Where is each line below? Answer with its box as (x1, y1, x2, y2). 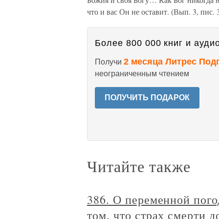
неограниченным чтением (95, 69, 189, 78)
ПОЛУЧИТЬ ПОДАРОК (105, 93, 190, 102)
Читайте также (87, 155, 191, 176)
